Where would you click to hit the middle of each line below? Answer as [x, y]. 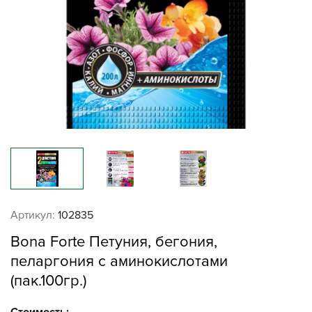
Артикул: [33, 215]
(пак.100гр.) [48, 281]
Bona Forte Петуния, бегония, [114, 242]
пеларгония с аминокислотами [119, 262]
